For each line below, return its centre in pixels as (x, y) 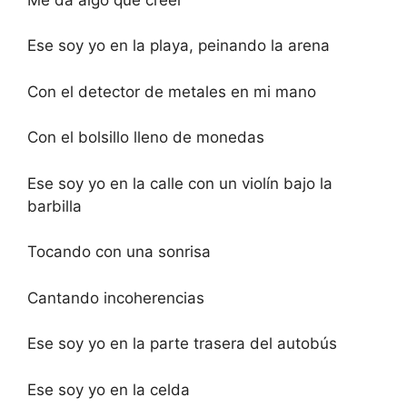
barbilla (55, 206)
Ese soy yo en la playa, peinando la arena (179, 46)
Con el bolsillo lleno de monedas (146, 138)
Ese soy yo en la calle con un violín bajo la (180, 183)
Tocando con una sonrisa (119, 252)
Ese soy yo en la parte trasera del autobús (182, 344)
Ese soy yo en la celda (109, 389)
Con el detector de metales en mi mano (172, 91)
